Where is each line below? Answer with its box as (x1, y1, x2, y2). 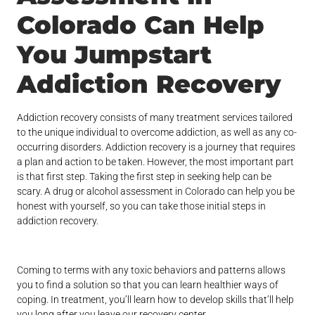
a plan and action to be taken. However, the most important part (17, 156, 295, 168)
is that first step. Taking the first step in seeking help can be (17, 171, 272, 183)
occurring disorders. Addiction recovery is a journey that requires (17, 141, 296, 153)
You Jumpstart (17, 39, 212, 70)
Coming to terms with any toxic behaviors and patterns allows (17, 264, 286, 276)
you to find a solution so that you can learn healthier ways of (17, 279, 279, 291)
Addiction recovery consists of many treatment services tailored (17, 112, 293, 124)
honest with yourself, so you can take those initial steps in (17, 200, 266, 212)
